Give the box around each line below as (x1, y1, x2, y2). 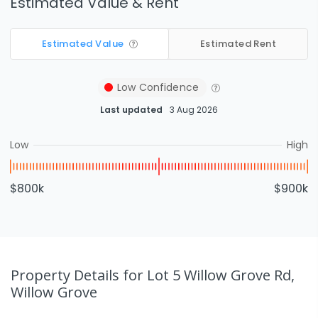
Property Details (11, 265, 123, 285)
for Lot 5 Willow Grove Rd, (123, 265, 295, 285)
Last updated (100, 104, 163, 116)
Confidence (136, 79, 199, 94)
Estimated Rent (199, 37, 277, 51)
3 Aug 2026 (170, 104, 218, 116)
